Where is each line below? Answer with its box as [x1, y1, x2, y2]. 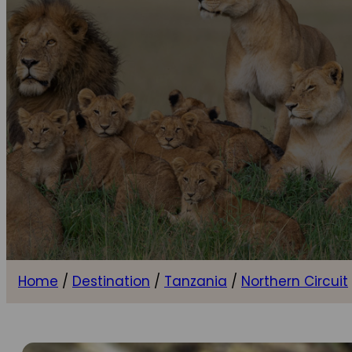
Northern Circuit [241, 272, 348, 291]
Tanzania [164, 272, 227, 291]
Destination [72, 272, 150, 291]
